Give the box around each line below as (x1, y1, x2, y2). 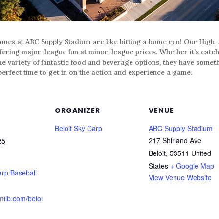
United (191, 148, 211, 158)
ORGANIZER (55, 105, 100, 115)
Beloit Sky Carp (55, 123, 102, 133)
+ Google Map (170, 160, 214, 171)
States (149, 160, 168, 171)
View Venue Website (149, 172, 212, 182)
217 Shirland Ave (149, 135, 201, 145)
